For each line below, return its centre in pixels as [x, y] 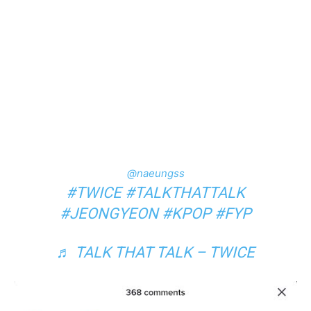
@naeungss [155, 173]
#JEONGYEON [109, 213]
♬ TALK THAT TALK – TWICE [155, 252]
